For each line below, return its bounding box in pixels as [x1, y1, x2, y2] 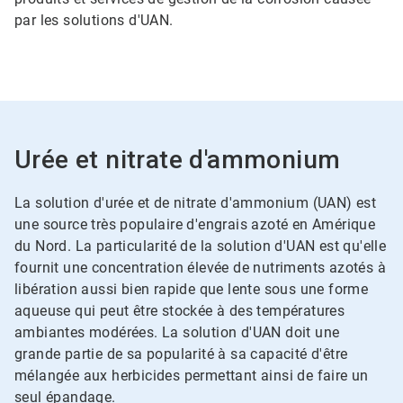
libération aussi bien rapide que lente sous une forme [14, 281, 369, 298]
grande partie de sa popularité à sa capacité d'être [14, 345, 348, 363]
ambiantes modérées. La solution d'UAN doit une [14, 324, 340, 341]
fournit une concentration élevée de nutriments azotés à [14, 259, 386, 276]
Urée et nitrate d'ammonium [14, 145, 341, 175]
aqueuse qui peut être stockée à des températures [14, 302, 345, 319]
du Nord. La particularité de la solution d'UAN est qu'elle [14, 237, 387, 255]
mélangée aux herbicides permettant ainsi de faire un [14, 367, 369, 384]
